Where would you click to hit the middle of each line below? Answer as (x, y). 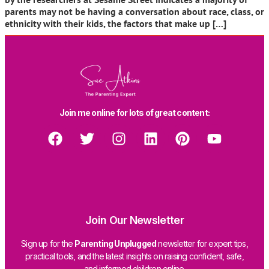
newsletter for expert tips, (202, 244)
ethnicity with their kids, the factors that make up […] (116, 23)
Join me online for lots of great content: (134, 113)
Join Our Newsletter (134, 220)
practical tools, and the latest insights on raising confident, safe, (134, 256)
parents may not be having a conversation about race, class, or (134, 11)
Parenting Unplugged (116, 244)
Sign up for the (48, 244)
